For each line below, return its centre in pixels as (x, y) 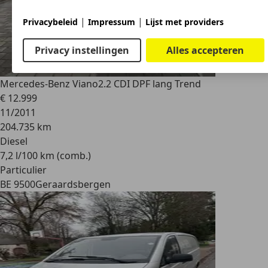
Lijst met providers (185, 22)
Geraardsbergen (73, 184)
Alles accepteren (205, 50)
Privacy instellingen (82, 50)
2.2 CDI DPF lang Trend (150, 84)
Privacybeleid (50, 22)
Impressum (112, 22)
